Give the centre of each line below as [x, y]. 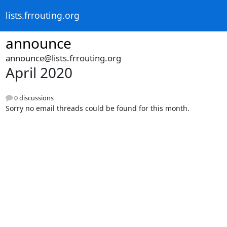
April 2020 [39, 72]
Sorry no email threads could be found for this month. [97, 108]
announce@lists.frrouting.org [63, 58]
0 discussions [33, 98]
